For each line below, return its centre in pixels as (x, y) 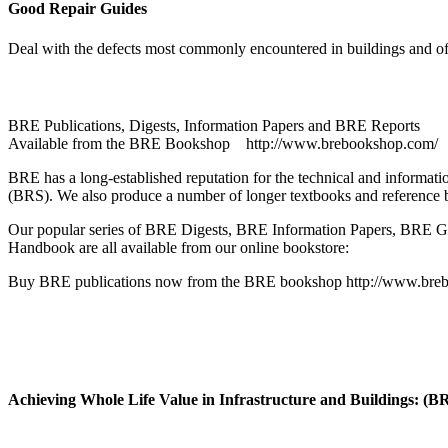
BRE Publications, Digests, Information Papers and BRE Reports (214, 126)
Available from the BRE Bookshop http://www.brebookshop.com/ (223, 144)
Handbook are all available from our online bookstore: (178, 248)
